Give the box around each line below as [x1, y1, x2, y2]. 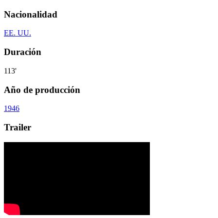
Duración [4, 47, 41, 57]
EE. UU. [4, 29, 31, 37]
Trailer [4, 122, 31, 133]
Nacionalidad [4, 9, 57, 19]
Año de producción [4, 84, 80, 95]
